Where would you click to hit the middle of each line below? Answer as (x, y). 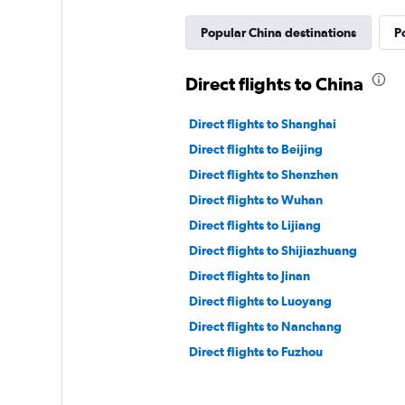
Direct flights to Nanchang (265, 327)
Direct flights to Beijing (255, 150)
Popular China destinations (278, 33)
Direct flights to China (274, 84)
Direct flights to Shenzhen (263, 175)
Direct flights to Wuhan (255, 200)
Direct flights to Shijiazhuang (273, 251)
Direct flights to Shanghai (262, 124)
